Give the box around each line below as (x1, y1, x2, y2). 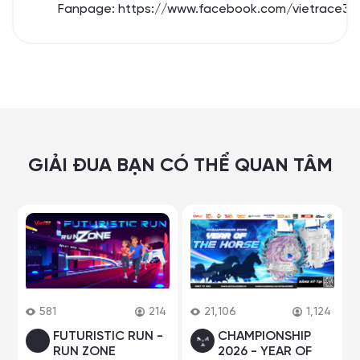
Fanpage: (57, 2, 118, 17)
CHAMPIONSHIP (218, 329, 312, 343)
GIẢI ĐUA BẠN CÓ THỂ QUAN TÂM (27, 155, 333, 176)
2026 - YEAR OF (218, 344, 313, 358)
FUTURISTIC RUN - (52, 329, 163, 343)
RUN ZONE (52, 344, 116, 358)
